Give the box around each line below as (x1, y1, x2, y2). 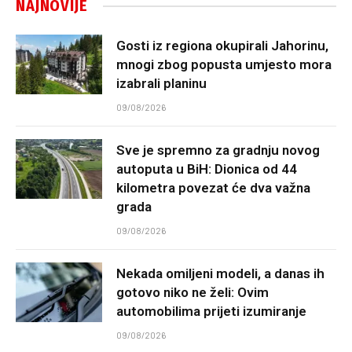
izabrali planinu (116, 75, 207, 92)
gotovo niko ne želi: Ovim (116, 284, 269, 301)
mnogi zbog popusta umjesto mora (116, 57, 332, 73)
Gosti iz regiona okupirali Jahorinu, (116, 38, 328, 54)
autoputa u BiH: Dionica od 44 (116, 161, 297, 178)
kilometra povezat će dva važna (116, 180, 310, 196)
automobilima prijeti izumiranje (116, 303, 306, 320)
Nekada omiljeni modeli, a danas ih (116, 266, 324, 282)
